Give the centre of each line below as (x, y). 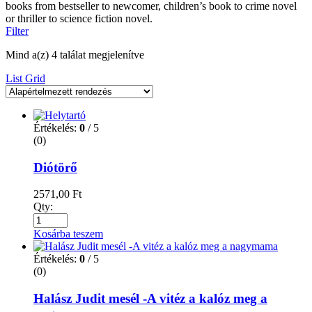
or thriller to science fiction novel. (79, 18)
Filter (17, 31)
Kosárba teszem (68, 234)
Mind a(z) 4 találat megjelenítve (75, 54)
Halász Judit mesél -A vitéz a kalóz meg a (150, 299)
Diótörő (55, 167)
